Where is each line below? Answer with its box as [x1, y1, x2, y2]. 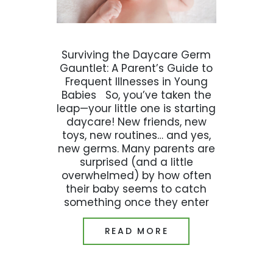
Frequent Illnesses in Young [65, 74, 208, 90]
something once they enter [63, 195, 209, 210]
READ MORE [104, 224, 169, 237]
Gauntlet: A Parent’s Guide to [60, 61, 213, 76]
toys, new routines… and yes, [62, 128, 211, 143]
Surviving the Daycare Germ [62, 48, 211, 63]
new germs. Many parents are [57, 141, 215, 157]
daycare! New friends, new [66, 115, 207, 130]
